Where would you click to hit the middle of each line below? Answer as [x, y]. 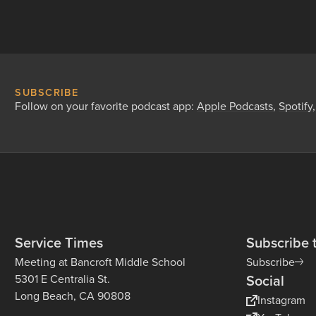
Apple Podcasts [235, 106]
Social [266, 280]
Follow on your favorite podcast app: [106, 106]
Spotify [296, 106]
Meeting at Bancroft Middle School [101, 262]
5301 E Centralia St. [63, 279]
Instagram [282, 300]
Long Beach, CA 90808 [73, 296]
